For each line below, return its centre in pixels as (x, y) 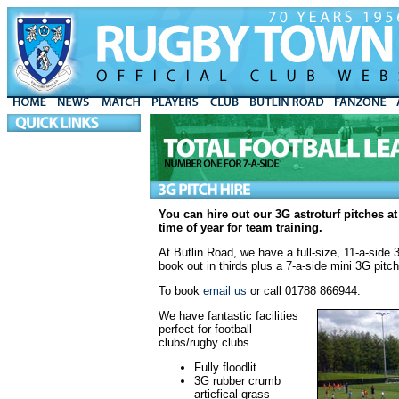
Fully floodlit (225, 367)
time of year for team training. (240, 228)
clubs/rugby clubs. (206, 342)
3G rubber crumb (237, 381)
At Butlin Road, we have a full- (237, 252)
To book (181, 291)
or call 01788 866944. (304, 291)
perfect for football (205, 329)
